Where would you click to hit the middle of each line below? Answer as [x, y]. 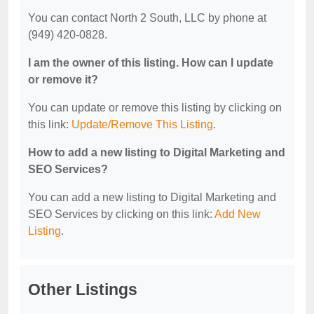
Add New [238, 214]
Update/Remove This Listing [142, 124]
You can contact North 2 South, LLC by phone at [147, 18]
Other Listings [83, 289]
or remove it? [63, 80]
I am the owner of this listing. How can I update [151, 63]
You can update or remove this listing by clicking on [155, 108]
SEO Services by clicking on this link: [121, 214]
